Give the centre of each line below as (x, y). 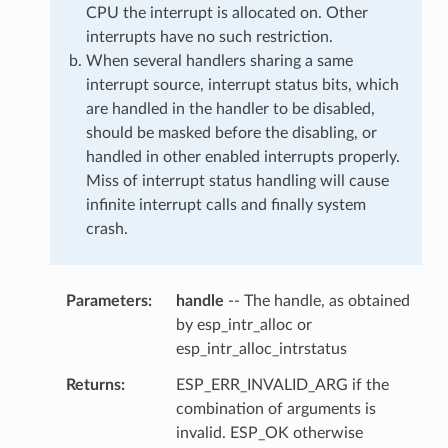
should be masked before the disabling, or (231, 132)
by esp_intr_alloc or (243, 324)
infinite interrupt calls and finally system (225, 204)
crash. (106, 228)
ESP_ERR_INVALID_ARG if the (282, 384)
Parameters (106, 300)
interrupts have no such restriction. (209, 36)
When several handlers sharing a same (219, 60)
